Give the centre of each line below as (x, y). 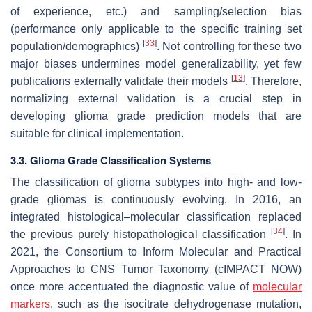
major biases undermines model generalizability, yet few (156, 63)
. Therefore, (273, 81)
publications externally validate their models (121, 81)
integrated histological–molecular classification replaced (156, 217)
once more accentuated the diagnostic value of (132, 286)
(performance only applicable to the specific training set (156, 29)
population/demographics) (77, 46)
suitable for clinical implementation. (97, 133)
